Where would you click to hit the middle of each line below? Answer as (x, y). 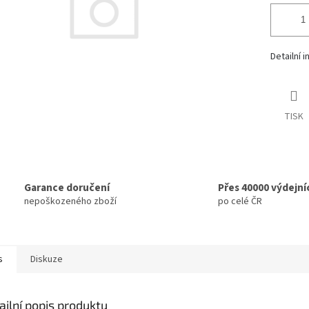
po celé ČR (240, 202)
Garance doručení (67, 188)
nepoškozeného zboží (70, 202)
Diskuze (47, 259)
